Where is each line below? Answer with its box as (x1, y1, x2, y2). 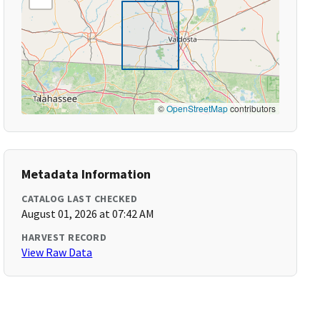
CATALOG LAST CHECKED (21, 192, 138, 205)
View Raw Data (21, 245, 93, 259)
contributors (227, 102, 276, 114)
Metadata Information (21, 166, 151, 182)
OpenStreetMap (166, 102, 228, 114)
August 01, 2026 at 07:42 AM (21, 206, 155, 221)
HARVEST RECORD (21, 231, 107, 244)
